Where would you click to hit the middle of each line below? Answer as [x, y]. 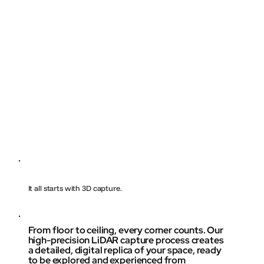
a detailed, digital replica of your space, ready [125, 250]
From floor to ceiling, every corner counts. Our [126, 230]
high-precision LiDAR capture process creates [126, 240]
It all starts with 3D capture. [75, 188]
